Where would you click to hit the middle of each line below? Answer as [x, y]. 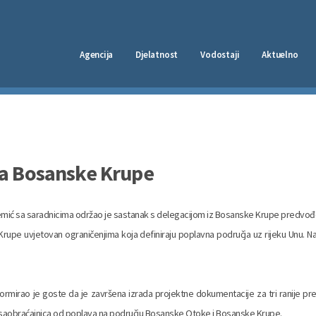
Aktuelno [280, 55]
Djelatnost [157, 55]
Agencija [96, 55]
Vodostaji [220, 55]
